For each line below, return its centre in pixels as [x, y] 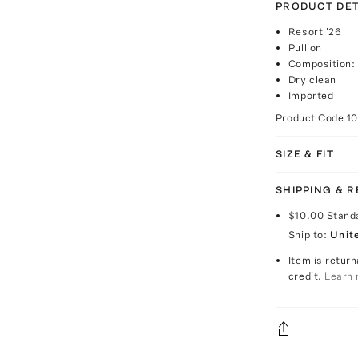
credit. [305, 276]
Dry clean [312, 80]
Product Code [311, 118]
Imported [311, 95]
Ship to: [308, 235]
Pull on [305, 48]
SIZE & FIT [304, 154]
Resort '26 [315, 32]
